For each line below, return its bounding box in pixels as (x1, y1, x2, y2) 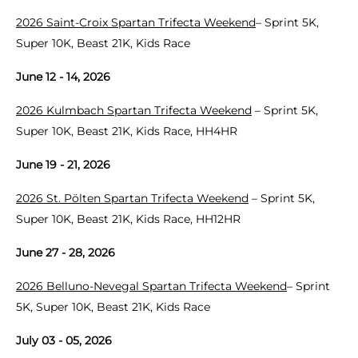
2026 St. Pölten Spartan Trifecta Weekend (16, 190, 249, 205)
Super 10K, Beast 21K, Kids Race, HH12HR (16, 211, 241, 226)
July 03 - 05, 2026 (16, 332, 112, 348)
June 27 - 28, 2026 (16, 245, 115, 260)
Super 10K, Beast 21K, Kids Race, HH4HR (16, 123, 237, 138)
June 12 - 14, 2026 (16, 69, 110, 84)
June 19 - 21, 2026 (16, 157, 110, 172)
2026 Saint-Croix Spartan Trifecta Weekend (16, 14, 256, 30)
